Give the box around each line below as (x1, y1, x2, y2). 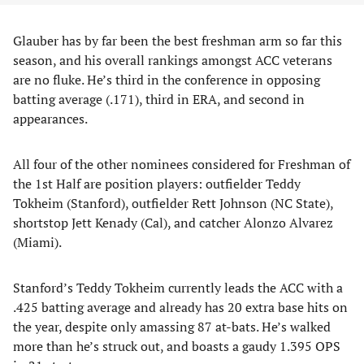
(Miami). (13, 233, 64, 251)
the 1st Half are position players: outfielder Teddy (13, 175, 301, 193)
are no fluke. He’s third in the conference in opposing (13, 71, 320, 89)
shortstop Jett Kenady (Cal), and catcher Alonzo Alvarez (13, 214, 333, 232)
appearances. (13, 110, 88, 128)
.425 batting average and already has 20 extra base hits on (13, 298, 348, 316)
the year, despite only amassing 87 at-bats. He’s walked (13, 318, 331, 336)
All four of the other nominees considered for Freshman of (13, 155, 350, 173)
